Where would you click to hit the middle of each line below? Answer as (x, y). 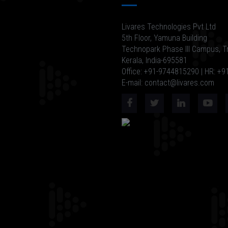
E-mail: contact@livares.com (168, 82)
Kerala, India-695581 (154, 60)
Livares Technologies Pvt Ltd (169, 26)
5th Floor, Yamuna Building (164, 38)
